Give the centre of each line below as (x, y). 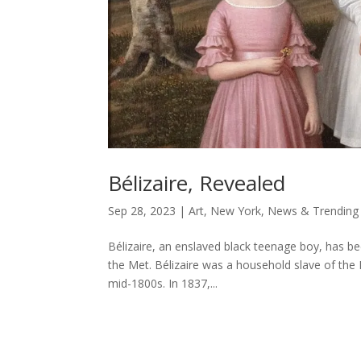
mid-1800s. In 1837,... (163, 283)
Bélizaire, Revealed (197, 183)
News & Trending (313, 210)
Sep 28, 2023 (142, 210)
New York (236, 210)
